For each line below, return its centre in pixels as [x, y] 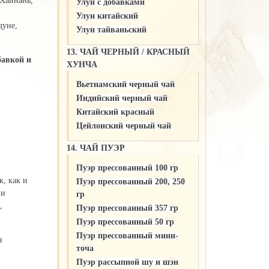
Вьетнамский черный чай [125, 84]
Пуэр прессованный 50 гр [125, 222]
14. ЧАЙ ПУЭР [95, 148]
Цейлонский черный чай [123, 125]
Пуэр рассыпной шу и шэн [127, 262]
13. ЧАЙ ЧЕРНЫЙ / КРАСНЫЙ [128, 52]
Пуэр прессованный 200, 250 [130, 181]
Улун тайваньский [111, 29]
